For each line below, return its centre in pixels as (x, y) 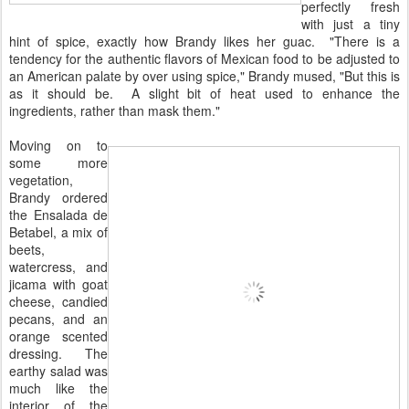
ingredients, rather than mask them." (115, 110)
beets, (27, 249)
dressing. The (58, 353)
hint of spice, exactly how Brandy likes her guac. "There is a (204, 41)
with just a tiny (351, 24)
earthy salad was (58, 371)
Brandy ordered (58, 197)
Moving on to (58, 145)
